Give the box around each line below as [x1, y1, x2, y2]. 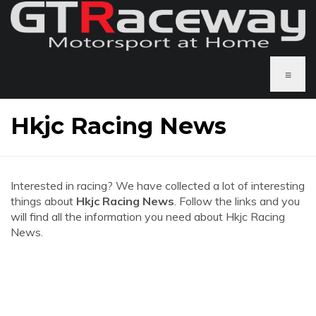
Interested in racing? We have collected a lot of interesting [11, 178, 305, 193]
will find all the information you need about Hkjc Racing [11, 209, 285, 224]
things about [11, 194, 76, 208]
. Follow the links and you [174, 194, 300, 208]
